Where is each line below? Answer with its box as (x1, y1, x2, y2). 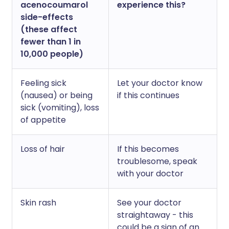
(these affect (20, 24, 77, 35)
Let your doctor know (117, 77, 202, 89)
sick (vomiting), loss (20, 102, 99, 113)
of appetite (20, 114, 66, 126)
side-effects (20, 11, 73, 23)
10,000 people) (20, 48, 83, 60)
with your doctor (117, 168, 184, 179)
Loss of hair (20, 143, 65, 155)
